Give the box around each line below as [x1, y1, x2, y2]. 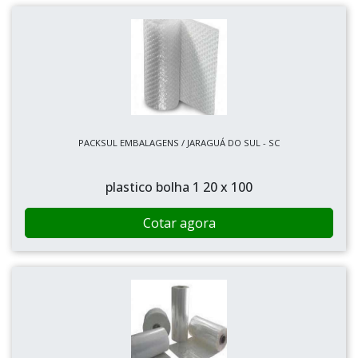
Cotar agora [142, 214, 216, 232]
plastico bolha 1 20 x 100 [105, 178, 253, 196]
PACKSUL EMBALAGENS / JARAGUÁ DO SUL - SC [78, 137, 280, 149]
